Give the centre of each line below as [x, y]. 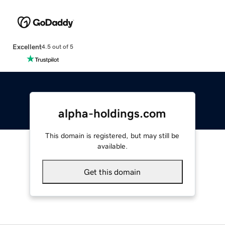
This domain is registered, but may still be [113, 135]
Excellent [27, 46]
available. [112, 146]
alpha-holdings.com [113, 113]
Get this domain [113, 172]
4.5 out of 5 [57, 47]
